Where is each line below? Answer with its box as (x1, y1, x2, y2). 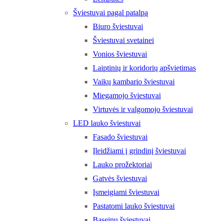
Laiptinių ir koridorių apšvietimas (93, 64, 196, 72)
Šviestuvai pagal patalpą (73, 8, 148, 17)
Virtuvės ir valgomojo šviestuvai (93, 105, 193, 113)
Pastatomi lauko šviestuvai (93, 202, 175, 210)
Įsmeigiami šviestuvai (93, 188, 159, 196)
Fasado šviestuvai (93, 133, 147, 141)
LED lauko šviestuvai (73, 119, 141, 127)
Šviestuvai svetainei (93, 36, 154, 44)
